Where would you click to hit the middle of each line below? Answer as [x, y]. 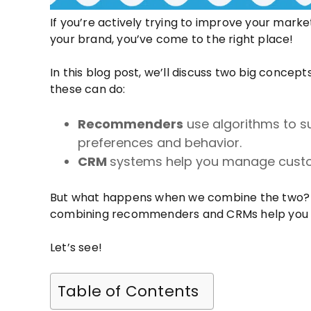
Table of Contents [128, 292]
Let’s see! [78, 248]
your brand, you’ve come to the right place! [173, 40]
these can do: [89, 90]
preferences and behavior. [161, 143]
